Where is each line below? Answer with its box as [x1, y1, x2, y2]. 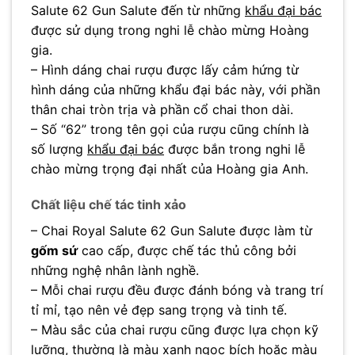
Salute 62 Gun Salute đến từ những [31, 2, 245, 18]
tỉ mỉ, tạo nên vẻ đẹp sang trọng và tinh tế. [31, 302, 287, 319]
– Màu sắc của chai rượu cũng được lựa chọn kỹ [31, 322, 319, 338]
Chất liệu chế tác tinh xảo [31, 197, 186, 213]
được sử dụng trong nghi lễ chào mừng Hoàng [31, 21, 309, 38]
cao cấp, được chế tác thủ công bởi [78, 242, 296, 259]
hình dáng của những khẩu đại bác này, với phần [31, 81, 320, 97]
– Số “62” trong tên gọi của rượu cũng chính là [31, 120, 309, 137]
